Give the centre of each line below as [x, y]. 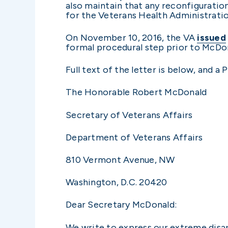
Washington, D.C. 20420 [117, 182]
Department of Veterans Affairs [134, 137]
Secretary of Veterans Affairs [129, 115]
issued [211, 38]
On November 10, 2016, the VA [132, 38]
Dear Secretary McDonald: [121, 205]
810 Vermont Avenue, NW [120, 160]
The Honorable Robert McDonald [136, 92]
